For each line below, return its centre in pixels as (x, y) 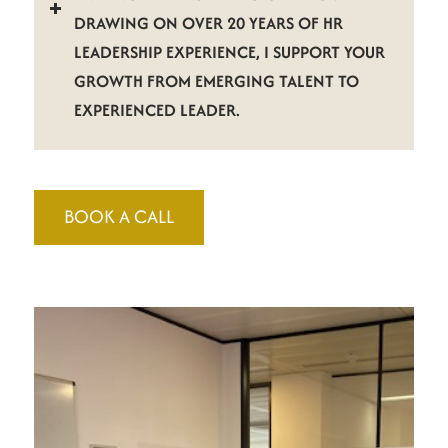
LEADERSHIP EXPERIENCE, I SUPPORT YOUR (229, 52)
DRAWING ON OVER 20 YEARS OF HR (208, 23)
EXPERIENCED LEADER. (156, 110)
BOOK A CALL (118, 217)
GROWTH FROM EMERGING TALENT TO (216, 81)
